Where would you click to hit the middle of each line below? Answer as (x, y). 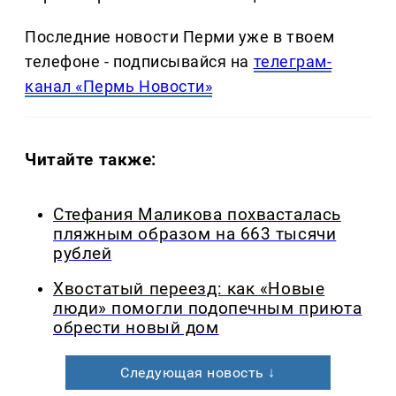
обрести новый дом (136, 328)
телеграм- (293, 61)
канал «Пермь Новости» (119, 86)
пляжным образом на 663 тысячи (195, 234)
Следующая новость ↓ (198, 373)
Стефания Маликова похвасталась (197, 214)
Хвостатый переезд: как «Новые (189, 289)
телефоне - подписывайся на (139, 61)
